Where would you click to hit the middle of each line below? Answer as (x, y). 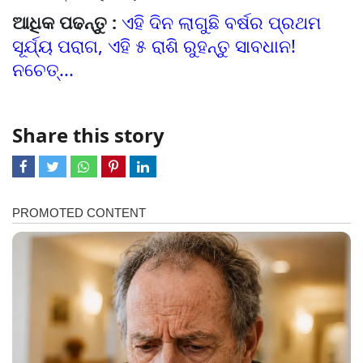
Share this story (88, 135)
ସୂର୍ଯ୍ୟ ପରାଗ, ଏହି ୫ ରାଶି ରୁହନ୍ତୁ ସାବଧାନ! (154, 46)
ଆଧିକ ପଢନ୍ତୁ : (67, 22)
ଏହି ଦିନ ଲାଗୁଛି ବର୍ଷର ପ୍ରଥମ (221, 22)
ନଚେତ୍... (43, 69)
